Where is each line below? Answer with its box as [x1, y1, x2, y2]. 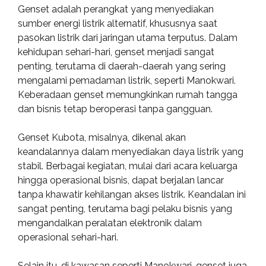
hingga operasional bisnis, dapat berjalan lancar [18, 175, 224, 186]
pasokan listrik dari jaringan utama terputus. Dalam [18, 32, 237, 43]
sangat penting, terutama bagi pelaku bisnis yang [18, 203, 232, 214]
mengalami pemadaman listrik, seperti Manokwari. [18, 75, 236, 86]
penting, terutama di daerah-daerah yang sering [18, 61, 226, 72]
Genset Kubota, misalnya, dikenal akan [18, 132, 186, 143]
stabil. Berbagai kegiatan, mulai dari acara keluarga [18, 160, 237, 172]
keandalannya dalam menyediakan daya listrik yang [18, 146, 243, 157]
